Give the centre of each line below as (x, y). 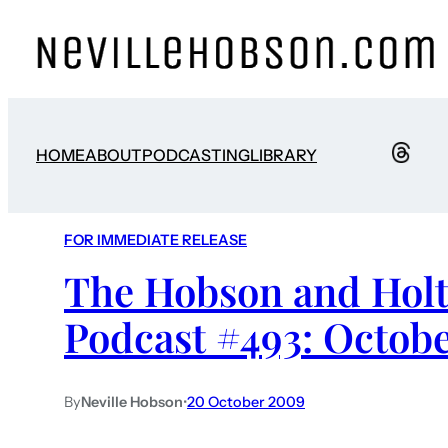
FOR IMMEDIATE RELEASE (155, 240)
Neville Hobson (132, 401)
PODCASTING (196, 155)
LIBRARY (283, 155)
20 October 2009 (246, 401)
